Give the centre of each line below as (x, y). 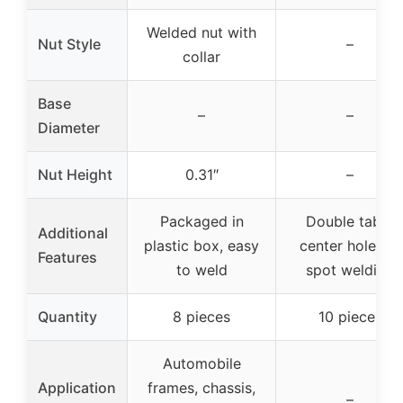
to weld (201, 270)
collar (201, 57)
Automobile (201, 363)
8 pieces (201, 317)
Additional (73, 233)
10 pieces (350, 317)
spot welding (350, 270)
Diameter (69, 128)
